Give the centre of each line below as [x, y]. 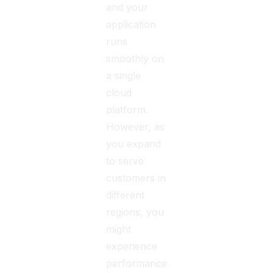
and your [127, 7]
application [131, 24]
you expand [134, 144]
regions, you [135, 212]
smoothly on [135, 58]
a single [124, 76]
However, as [136, 127]
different [126, 195]
